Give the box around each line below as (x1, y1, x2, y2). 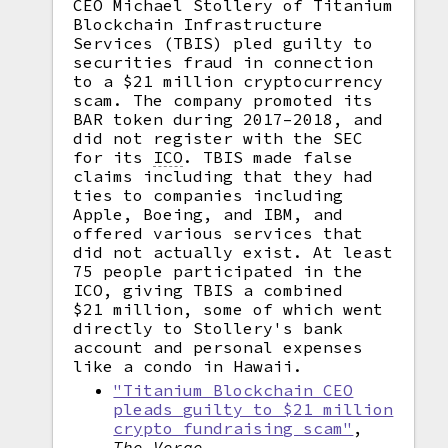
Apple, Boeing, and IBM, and (73, 204, 344, 224)
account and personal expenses (73, 337, 364, 357)
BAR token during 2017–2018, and (73, 109, 384, 129)
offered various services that (73, 223, 364, 243)
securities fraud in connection (73, 52, 374, 72)
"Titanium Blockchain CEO (113, 380, 354, 400)
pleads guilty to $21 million (113, 399, 394, 419)
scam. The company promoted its (73, 90, 374, 110)
